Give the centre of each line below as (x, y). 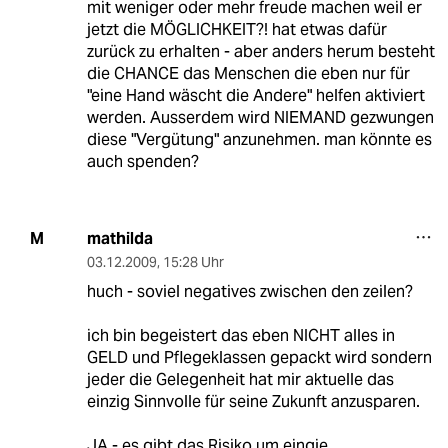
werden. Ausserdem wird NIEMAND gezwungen (260, 117)
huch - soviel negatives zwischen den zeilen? (249, 291)
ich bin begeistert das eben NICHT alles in (240, 335)
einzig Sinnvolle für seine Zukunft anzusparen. (253, 401)
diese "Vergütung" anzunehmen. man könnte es (259, 139)
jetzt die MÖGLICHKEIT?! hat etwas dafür (236, 29)
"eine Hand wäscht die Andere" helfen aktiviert (255, 95)
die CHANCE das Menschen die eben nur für (248, 73)
